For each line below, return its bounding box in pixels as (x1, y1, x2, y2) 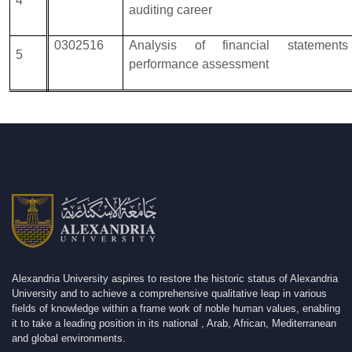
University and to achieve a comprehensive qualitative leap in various (12, 287, 327, 299)
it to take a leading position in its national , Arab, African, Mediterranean (12, 317, 336, 329)
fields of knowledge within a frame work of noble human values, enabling (12, 302, 340, 314)
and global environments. (12, 332, 126, 344)
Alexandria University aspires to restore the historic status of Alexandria (12, 272, 338, 284)
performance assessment (129, 57, 269, 71)
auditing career (129, 2, 213, 16)
